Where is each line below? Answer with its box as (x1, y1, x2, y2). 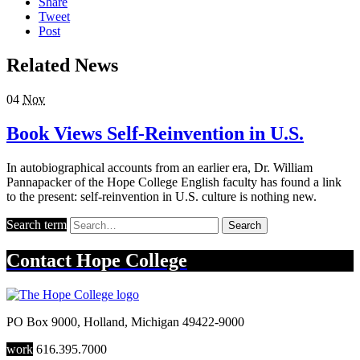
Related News (6, 55, 118, 76)
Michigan (131, 314, 179, 329)
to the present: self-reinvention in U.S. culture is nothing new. (6, 189, 317, 203)
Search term (6, 217, 67, 231)
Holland (84, 314, 125, 329)
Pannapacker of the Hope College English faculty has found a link (6, 174, 342, 189)
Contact (6, 249, 76, 271)
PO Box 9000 (6, 314, 77, 329)
